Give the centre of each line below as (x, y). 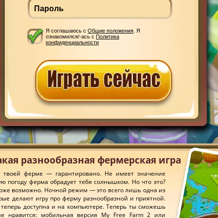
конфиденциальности (72, 42)
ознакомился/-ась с (71, 36)
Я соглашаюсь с (67, 31)
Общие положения (110, 31)
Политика (108, 36)
